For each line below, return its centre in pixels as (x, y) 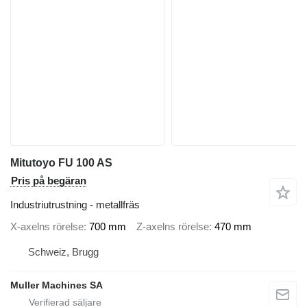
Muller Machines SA (57, 285)
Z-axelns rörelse (173, 226)
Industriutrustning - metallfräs (75, 205)
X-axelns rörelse (47, 226)
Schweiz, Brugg (63, 252)
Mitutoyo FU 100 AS (61, 163)
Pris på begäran (49, 181)
